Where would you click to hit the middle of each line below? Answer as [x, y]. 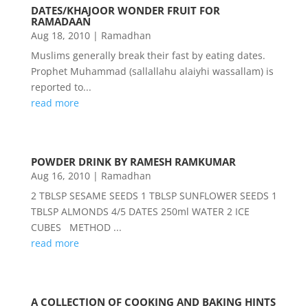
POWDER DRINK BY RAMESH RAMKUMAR [133, 162]
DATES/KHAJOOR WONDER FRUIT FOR [125, 11]
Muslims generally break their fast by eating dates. [148, 55]
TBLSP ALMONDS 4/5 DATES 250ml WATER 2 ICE [140, 211]
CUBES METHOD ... [76, 227]
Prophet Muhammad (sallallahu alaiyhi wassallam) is [152, 71]
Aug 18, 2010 [60, 35]
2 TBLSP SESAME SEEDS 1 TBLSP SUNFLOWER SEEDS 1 [154, 196]
